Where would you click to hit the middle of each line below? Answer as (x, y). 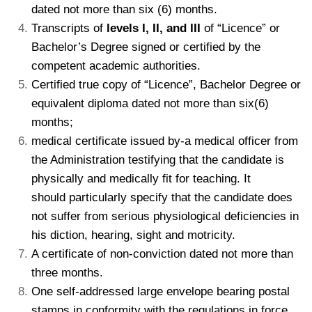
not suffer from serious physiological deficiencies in (165, 216)
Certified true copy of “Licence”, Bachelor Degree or (166, 84)
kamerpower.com (121, 122)
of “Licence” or (240, 28)
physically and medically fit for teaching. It (141, 178)
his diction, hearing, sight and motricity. (133, 235)
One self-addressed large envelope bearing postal (161, 291)
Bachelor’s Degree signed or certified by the (146, 47)
